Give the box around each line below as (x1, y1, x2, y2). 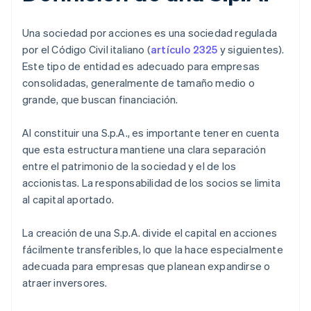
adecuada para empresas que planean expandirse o (22, 259, 271, 274)
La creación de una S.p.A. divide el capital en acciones (22, 226, 278, 240)
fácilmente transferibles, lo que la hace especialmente (22, 242, 283, 257)
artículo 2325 (151, 42, 218, 57)
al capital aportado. (22, 192, 114, 207)
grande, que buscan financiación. (22, 92, 178, 107)
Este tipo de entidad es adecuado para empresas (22, 59, 260, 74)
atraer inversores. (22, 276, 108, 290)
